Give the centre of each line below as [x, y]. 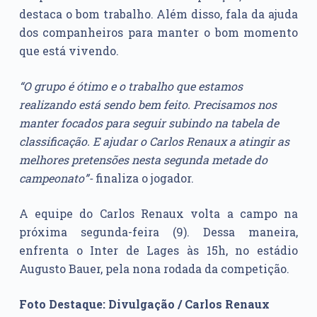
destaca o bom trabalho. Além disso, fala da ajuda [158, 14]
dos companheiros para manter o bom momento [158, 33]
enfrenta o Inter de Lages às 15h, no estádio [158, 250]
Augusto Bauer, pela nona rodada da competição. [154, 269]
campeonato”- [56, 178]
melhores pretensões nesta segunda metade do [143, 160]
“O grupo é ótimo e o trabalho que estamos [131, 86]
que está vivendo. [69, 51]
